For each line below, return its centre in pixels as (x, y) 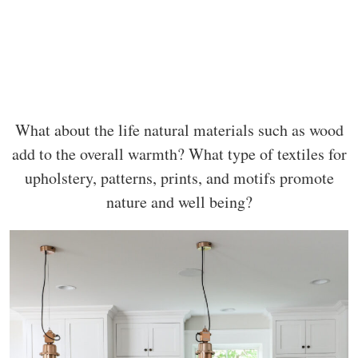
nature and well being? (179, 201)
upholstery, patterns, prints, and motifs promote (179, 177)
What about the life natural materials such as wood (179, 129)
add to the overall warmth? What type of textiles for (179, 153)
